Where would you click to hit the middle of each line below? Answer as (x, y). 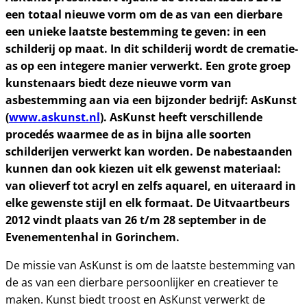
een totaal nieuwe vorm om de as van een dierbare (144, 14)
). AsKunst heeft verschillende (181, 117)
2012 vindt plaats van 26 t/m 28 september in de (136, 220)
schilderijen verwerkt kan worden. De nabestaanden (149, 151)
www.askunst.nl (54, 117)
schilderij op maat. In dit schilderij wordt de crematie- (152, 49)
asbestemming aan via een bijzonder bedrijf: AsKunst (151, 100)
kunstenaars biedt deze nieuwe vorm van (119, 83)
